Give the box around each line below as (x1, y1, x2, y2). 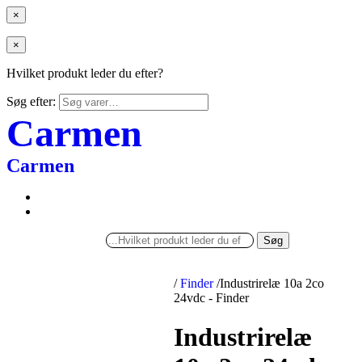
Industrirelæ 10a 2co (220, 276, 325, 290)
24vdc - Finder (174, 291, 250, 305)
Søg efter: (6, 95, 56, 108)
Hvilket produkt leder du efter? (6, 66, 163, 80)
